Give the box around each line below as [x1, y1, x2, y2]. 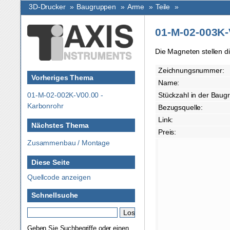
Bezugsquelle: [158, 103, 203, 112]
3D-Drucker [29, 3, 66, 11]
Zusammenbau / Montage [27, 139, 110, 147]
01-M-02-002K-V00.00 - [27, 91, 104, 100]
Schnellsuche [31, 191, 79, 200]
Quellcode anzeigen [27, 172, 91, 181]
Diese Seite [31, 158, 70, 166]
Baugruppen [76, 3, 116, 11]
